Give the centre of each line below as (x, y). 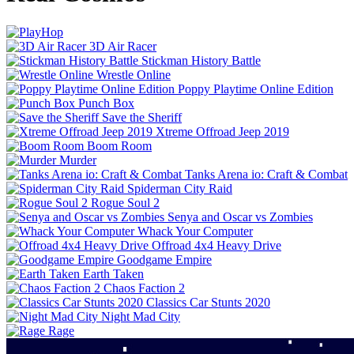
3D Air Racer (123, 46)
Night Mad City (141, 316)
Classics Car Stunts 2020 (208, 302)
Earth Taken (113, 273)
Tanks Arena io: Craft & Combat (266, 174)
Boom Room (119, 145)
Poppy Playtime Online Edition (256, 88)
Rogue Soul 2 (125, 202)
